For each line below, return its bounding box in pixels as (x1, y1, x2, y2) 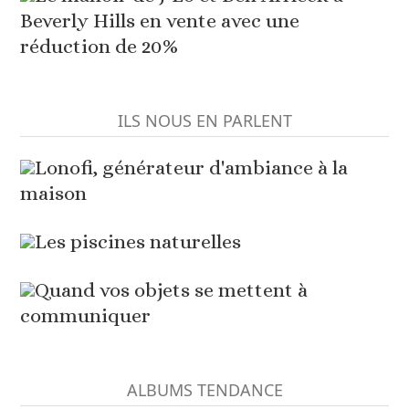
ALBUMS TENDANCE (126, 378, 283, 401)
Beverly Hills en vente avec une (20, 8, 300, 32)
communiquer (20, 303, 152, 327)
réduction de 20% (20, 34, 179, 58)
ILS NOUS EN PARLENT (117, 109, 292, 131)
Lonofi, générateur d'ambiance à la (35, 155, 349, 179)
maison (20, 181, 88, 204)
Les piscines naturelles (35, 229, 242, 253)
